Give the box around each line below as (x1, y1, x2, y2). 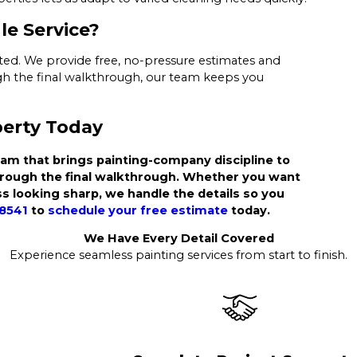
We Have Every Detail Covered (83, 231, 274, 246)
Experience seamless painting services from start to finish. (10, 248, 347, 263)
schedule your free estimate (48, 202, 228, 218)
